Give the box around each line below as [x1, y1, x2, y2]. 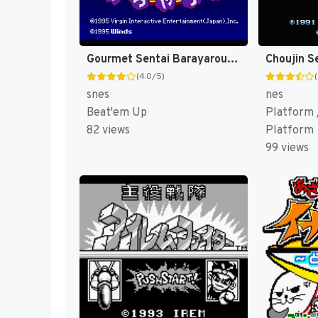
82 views [87, 123, 130, 138]
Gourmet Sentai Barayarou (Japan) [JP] [227, 52, 238, 67]
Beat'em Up [87, 105, 147, 120]
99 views [265, 141, 309, 155]
